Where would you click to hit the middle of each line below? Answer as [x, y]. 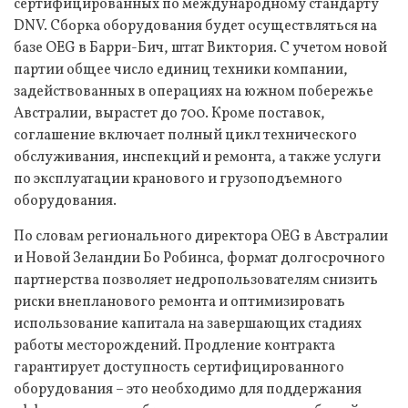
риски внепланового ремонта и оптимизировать [179, 302]
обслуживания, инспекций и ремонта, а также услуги [197, 157]
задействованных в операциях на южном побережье [194, 92]
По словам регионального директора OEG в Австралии [201, 236]
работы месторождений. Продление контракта [174, 346]
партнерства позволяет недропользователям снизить [196, 280]
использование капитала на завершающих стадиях [188, 324]
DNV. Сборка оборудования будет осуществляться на [195, 26]
